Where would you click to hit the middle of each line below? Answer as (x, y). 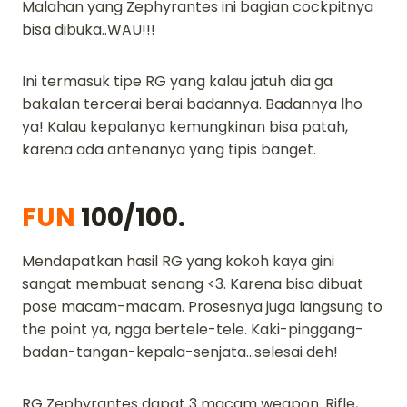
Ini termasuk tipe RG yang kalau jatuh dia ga (177, 81)
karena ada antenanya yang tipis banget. (169, 149)
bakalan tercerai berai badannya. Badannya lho (192, 104)
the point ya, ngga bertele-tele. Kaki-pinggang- (193, 329)
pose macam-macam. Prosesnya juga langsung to (202, 306)
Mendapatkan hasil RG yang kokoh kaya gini (178, 261)
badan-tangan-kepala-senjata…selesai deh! (180, 352)
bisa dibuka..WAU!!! (89, 29)
